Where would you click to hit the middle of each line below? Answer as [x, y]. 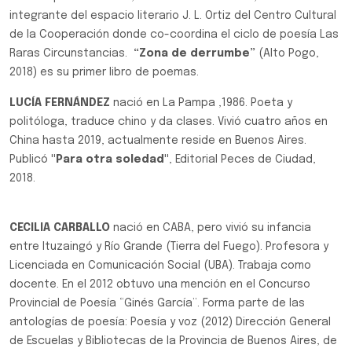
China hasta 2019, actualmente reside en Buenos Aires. [158, 141]
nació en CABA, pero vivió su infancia [211, 228]
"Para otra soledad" [108, 159]
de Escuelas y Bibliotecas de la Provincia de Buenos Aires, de [173, 341]
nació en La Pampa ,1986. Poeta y [201, 103]
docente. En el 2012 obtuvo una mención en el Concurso [160, 284]
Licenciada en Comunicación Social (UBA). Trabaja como [160, 266]
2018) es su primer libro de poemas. [104, 72]
